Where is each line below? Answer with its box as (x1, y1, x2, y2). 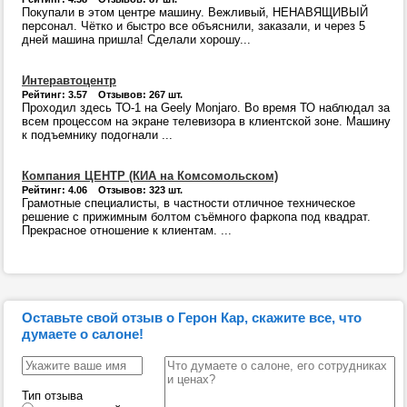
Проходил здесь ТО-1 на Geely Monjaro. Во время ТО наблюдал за (22, 101, 390, 114)
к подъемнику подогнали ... (22, 128, 173, 142)
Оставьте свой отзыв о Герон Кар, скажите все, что (22, 310, 362, 325)
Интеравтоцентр (22, 74, 116, 87)
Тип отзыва (22, 389, 83, 402)
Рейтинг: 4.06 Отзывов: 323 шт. (22, 184, 183, 195)
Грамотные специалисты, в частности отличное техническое (22, 196, 355, 210)
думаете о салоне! (22, 326, 144, 342)
